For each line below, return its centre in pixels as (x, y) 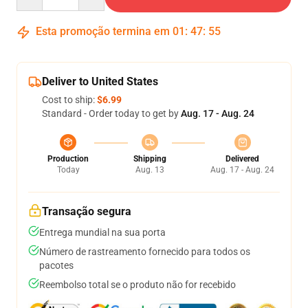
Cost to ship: (69, 100)
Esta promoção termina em (103, 31)
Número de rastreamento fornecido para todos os (145, 252)
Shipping (150, 159)
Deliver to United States (100, 81)
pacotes (56, 265)
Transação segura (87, 211)
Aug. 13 (150, 170)
